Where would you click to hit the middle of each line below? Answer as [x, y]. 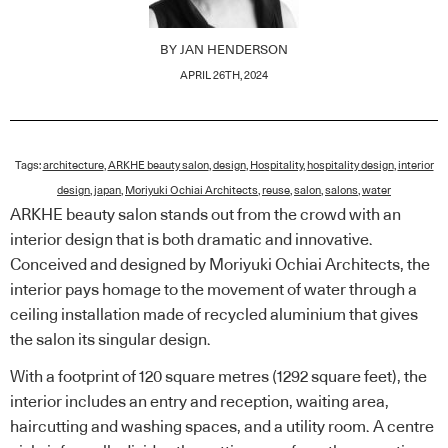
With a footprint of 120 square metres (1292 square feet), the [218, 377]
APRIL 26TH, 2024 [224, 75]
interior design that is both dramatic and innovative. [191, 239]
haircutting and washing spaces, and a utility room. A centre [222, 427]
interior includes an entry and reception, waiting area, [199, 402]
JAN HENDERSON [234, 50]
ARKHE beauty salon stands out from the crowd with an [205, 214]
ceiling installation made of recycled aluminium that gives [214, 314]
